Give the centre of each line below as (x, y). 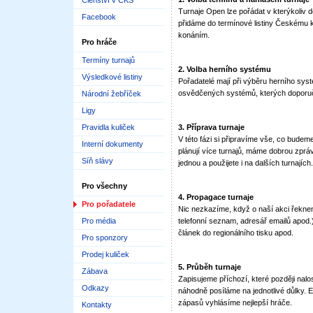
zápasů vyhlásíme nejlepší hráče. (235, 303)
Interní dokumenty (112, 144)
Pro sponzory (105, 238)
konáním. (194, 35)
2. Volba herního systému (225, 69)
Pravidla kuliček (108, 127)
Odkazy (95, 288)
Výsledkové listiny (112, 77)
